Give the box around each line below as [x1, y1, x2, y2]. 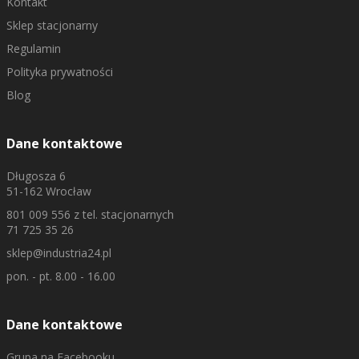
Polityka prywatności [6, 64, 113, 79]
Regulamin [6, 41, 61, 56]
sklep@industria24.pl [6, 245, 111, 260]
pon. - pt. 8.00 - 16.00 [6, 268, 115, 284]
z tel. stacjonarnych [70, 207, 174, 222]
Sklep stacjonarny [6, 18, 98, 33]
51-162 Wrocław [6, 184, 91, 199]
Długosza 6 [6, 168, 66, 184]
